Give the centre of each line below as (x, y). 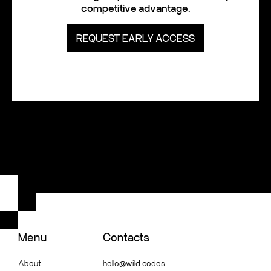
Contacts (126, 237)
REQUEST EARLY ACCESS (135, 38)
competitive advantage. (135, 8)
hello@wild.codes (134, 263)
